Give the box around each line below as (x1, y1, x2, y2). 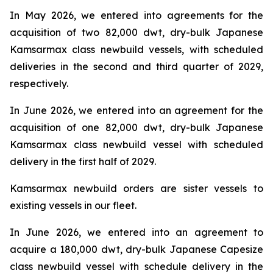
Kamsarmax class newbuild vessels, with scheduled (10, 43, 263, 55)
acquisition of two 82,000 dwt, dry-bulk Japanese (10, 26, 263, 38)
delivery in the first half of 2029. (10, 155, 156, 168)
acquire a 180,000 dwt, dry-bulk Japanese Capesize (10, 243, 263, 255)
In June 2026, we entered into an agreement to (10, 226, 263, 238)
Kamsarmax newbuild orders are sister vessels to (10, 182, 263, 194)
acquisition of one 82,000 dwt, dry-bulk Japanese (10, 121, 263, 133)
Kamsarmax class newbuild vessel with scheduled (10, 138, 263, 151)
